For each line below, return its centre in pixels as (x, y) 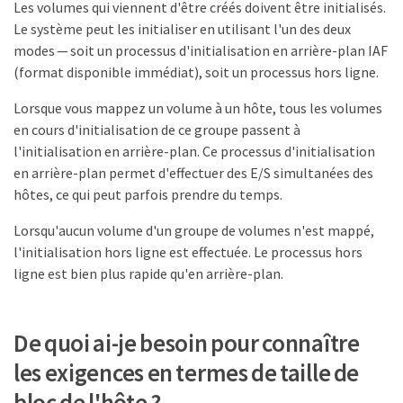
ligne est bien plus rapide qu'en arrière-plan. (148, 273)
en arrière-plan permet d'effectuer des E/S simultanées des (193, 172)
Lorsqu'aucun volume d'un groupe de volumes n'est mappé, (194, 230)
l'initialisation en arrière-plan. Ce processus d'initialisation (194, 151)
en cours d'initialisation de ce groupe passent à (157, 129)
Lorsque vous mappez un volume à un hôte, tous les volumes (198, 107)
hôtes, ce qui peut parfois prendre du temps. (148, 194)
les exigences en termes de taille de (187, 373)
